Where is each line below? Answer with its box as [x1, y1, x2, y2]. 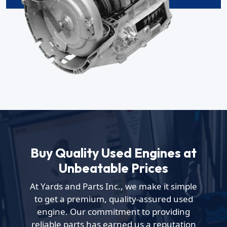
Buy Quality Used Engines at [30, 144, 197, 161]
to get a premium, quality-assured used [34, 193, 193, 205]
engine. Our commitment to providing [37, 205, 190, 217]
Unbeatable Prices [59, 160, 168, 176]
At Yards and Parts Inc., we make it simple [30, 180, 197, 192]
